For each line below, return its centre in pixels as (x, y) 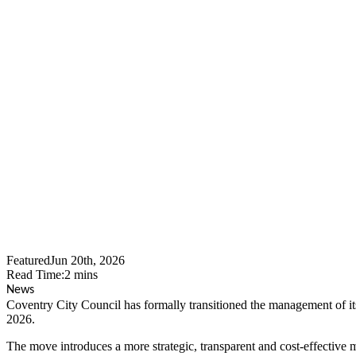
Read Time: (35, 274)
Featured (28, 260)
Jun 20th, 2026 (87, 260)
